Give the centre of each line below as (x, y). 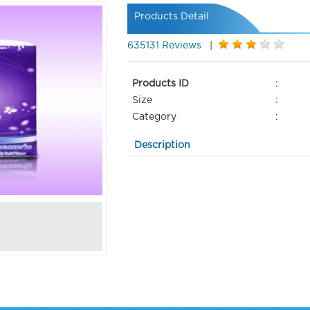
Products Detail (171, 17)
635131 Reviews (165, 46)
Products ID (160, 84)
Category (154, 117)
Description (162, 146)
